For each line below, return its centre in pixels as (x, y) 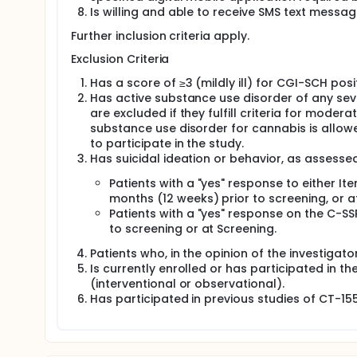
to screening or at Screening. (193, 229)
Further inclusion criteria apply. (161, 36)
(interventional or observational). (187, 284)
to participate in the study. (167, 143)
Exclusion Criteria (120, 59)
